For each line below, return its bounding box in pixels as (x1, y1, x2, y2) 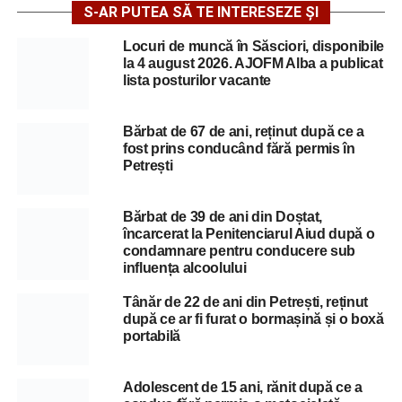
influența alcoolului (122, 259, 247, 275)
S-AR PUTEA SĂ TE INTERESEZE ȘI (83, 3, 319, 21)
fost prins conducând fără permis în (122, 140, 355, 156)
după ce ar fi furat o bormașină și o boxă (122, 310, 384, 327)
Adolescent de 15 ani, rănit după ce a (122, 379, 363, 395)
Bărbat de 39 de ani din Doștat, (122, 208, 322, 224)
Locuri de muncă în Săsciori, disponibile (122, 38, 385, 54)
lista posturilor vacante (122, 72, 272, 88)
